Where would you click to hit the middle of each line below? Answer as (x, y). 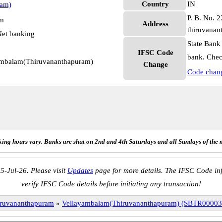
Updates (80, 170)
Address (156, 24)
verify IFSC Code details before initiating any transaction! (111, 184)
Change (155, 64)
